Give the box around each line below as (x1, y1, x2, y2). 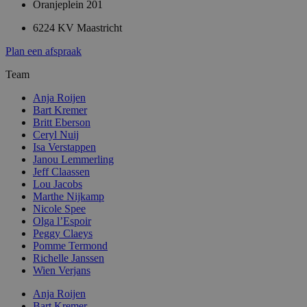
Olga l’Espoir (33, 215, 91, 228)
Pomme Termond (33, 240, 108, 252)
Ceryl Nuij (33, 129, 79, 141)
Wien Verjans (33, 265, 90, 277)
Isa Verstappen (33, 141, 96, 153)
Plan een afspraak (5, 45, 82, 58)
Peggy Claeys (33, 228, 93, 240)
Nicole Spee (33, 203, 86, 215)
